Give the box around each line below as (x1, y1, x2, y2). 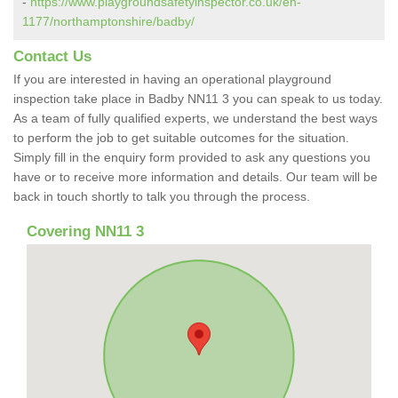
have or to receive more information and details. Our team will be (13, 169, 378, 184)
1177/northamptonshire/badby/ (22, 13, 195, 28)
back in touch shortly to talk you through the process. (13, 188, 314, 203)
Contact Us (13, 47, 92, 65)
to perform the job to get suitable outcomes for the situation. (13, 130, 349, 145)
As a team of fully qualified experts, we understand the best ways (13, 110, 378, 125)
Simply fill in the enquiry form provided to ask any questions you (13, 149, 370, 164)
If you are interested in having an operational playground (13, 71, 331, 86)
